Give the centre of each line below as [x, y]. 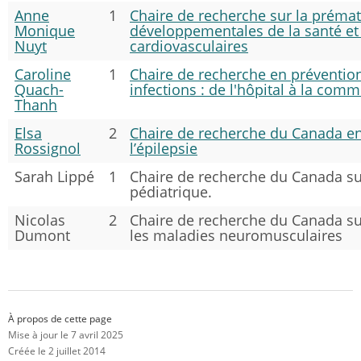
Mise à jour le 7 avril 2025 [66, 334]
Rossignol [48, 149]
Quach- [39, 90]
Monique [45, 31]
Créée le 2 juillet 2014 [57, 351]
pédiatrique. [171, 192]
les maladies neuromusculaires [236, 236]
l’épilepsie [164, 149]
